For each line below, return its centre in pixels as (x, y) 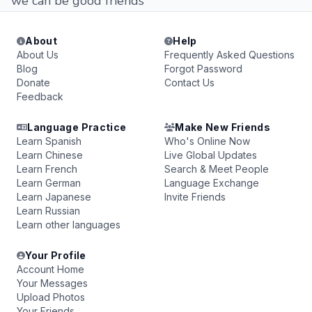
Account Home (50, 269)
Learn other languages (69, 225)
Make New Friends (223, 127)
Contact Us (189, 83)
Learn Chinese (50, 155)
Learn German (49, 183)
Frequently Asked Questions (229, 55)
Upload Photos (51, 297)
